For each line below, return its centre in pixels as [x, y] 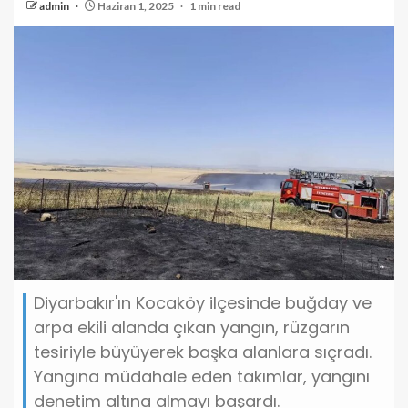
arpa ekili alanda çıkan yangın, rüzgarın [192, 327]
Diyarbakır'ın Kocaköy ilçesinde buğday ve [203, 302]
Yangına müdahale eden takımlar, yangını [202, 376]
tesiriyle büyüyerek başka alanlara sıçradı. [203, 352]
